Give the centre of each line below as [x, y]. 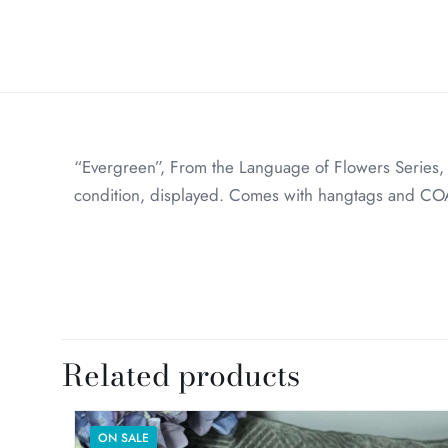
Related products [181, 375]
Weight [341, 259]
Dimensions [357, 300]
